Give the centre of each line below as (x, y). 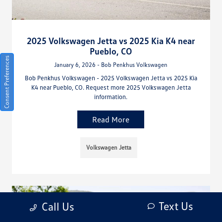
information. (111, 96)
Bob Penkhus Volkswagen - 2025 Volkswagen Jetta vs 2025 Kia (111, 78)
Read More (111, 119)
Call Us (58, 206)
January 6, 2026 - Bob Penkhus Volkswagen (111, 64)
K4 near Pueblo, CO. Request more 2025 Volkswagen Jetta (111, 87)
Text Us (176, 206)
